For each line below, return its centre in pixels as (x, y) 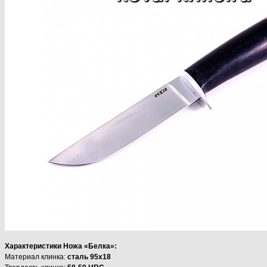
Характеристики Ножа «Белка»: (61, 246)
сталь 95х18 (89, 257)
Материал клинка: (36, 257)
